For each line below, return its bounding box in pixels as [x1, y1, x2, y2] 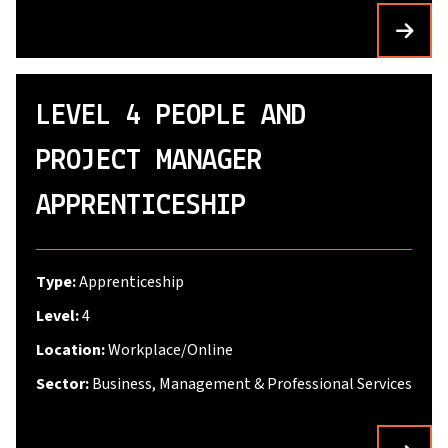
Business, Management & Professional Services [92, 373, 412, 395]
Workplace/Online [108, 339, 233, 361]
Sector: [36, 373, 92, 395]
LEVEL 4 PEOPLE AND [36, 101, 306, 132]
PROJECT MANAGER [36, 146, 262, 177]
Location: [36, 339, 108, 361]
